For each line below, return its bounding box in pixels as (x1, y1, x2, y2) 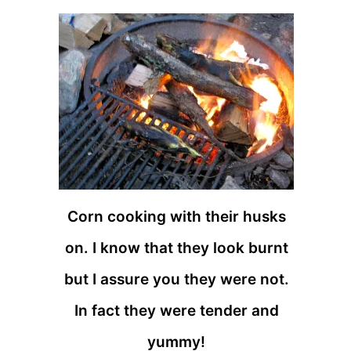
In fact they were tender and (74, 301, 279, 320)
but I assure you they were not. (63, 270, 289, 288)
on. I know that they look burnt (64, 238, 288, 257)
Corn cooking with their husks (67, 207, 286, 226)
